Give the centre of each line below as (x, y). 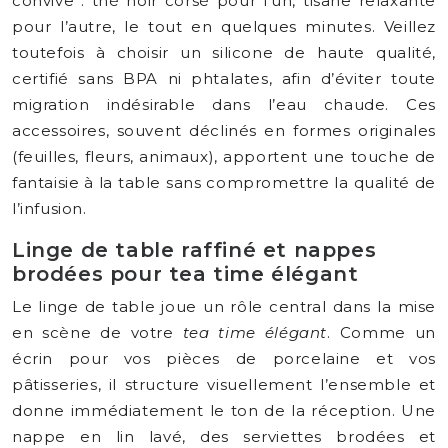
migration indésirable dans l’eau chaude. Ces (224, 104)
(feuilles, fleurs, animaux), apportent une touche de (224, 156)
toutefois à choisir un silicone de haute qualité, (224, 52)
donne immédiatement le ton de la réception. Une (224, 410)
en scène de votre (97, 332)
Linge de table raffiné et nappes (194, 250)
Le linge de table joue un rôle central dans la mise (224, 306)
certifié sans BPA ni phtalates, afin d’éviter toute (224, 78)
